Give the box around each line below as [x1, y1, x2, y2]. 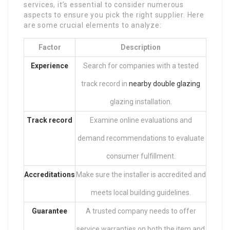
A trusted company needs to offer [85, 206, 196, 215]
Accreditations [24, 170, 75, 179]
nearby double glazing [129, 79, 200, 88]
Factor [38, 43, 61, 51]
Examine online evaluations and [89, 116, 192, 124]
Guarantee [32, 206, 67, 215]
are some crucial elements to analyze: [24, 21, 162, 29]
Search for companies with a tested [83, 61, 199, 70]
